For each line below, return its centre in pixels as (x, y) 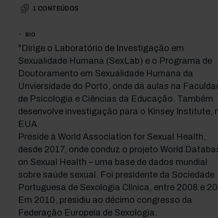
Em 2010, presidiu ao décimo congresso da (105, 200)
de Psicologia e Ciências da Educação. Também (115, 99)
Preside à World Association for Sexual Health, (112, 137)
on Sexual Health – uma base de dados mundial (112, 162)
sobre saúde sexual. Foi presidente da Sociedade (116, 175)
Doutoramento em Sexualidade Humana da (105, 73)
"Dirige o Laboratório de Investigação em (101, 48)
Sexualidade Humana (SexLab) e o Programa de (115, 61)
